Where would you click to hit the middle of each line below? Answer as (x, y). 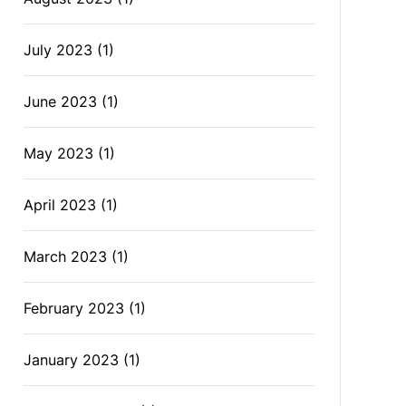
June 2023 (61, 101)
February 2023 (74, 308)
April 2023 (60, 205)
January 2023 (72, 360)
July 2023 (58, 50)
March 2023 (66, 256)
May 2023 (59, 153)
